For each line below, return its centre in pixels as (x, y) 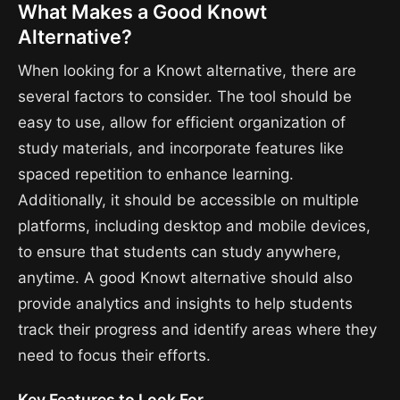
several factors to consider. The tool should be (185, 96)
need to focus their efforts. (114, 355)
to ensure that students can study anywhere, (179, 251)
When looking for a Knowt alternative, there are (187, 70)
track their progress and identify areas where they (197, 329)
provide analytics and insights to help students (185, 303)
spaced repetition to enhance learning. (156, 174)
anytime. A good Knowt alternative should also (185, 277)
